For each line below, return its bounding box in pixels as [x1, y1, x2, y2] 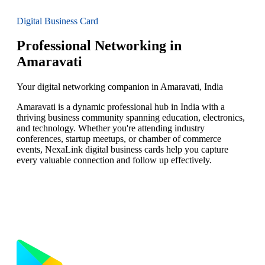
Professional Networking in [17, 38, 182, 54]
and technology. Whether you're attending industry [17, 123, 205, 134]
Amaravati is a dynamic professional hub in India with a [17, 102, 225, 112]
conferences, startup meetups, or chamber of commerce [17, 134, 221, 144]
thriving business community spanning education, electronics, [17, 112, 245, 123]
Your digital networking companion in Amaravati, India [17, 82, 223, 92]
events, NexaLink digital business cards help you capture [17, 144, 228, 155]
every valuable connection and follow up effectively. [17, 155, 212, 166]
